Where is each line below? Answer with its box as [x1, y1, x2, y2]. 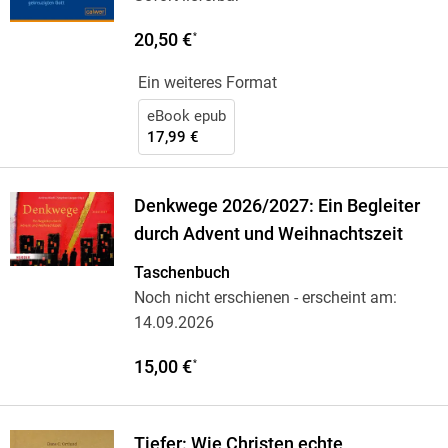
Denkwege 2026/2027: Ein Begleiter [133, 196, 420, 217]
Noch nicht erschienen [133, 288, 290, 308]
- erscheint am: [289, 288, 397, 308]
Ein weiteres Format [137, 73, 277, 93]
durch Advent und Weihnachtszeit [133, 224, 403, 245]
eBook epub [146, 107, 226, 126]
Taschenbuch [133, 263, 230, 283]
